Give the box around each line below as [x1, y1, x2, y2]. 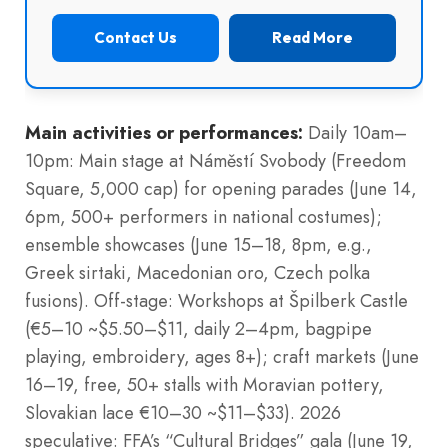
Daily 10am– [303, 119, 407, 146]
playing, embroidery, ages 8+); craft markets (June [25, 343, 419, 370]
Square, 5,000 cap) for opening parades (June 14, [25, 175, 417, 202]
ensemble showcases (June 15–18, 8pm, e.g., [25, 231, 372, 258]
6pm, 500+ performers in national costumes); [25, 203, 382, 230]
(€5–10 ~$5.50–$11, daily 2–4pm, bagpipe [25, 315, 372, 342]
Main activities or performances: [25, 119, 303, 145]
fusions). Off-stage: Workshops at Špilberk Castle [25, 287, 408, 314]
